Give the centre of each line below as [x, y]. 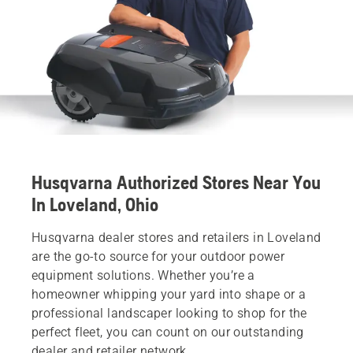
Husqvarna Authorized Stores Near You [176, 182]
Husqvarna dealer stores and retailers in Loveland [176, 237]
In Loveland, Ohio [95, 204]
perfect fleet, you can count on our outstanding [168, 332]
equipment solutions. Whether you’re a [143, 275]
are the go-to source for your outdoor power [158, 256]
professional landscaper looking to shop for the [169, 313]
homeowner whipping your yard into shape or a [169, 294]
